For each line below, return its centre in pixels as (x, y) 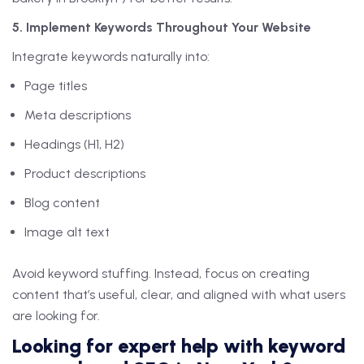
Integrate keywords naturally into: (111, 57)
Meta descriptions (78, 115)
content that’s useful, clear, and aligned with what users (179, 295)
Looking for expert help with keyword (179, 346)
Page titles (56, 86)
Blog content (62, 203)
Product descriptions (85, 174)
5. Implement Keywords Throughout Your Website (162, 28)
